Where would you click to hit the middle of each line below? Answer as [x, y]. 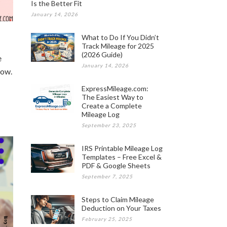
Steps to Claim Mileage [118, 199]
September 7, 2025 [107, 176]
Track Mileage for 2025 [118, 46]
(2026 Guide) [102, 54]
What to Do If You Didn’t [120, 37]
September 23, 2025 [109, 125]
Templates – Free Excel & [122, 157]
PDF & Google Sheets [116, 165]
